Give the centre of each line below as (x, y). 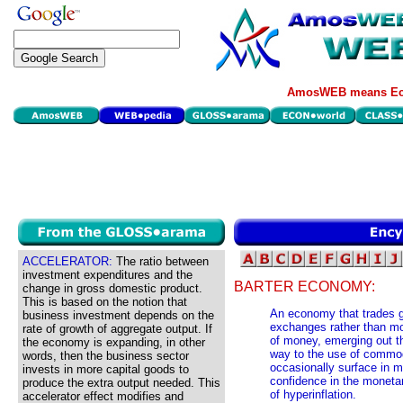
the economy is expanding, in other (114, 342)
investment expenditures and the (107, 275)
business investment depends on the (118, 315)
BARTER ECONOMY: (304, 287)
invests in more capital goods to (106, 369)
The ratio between (161, 261)
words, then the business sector (106, 356)
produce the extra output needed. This (121, 383)
